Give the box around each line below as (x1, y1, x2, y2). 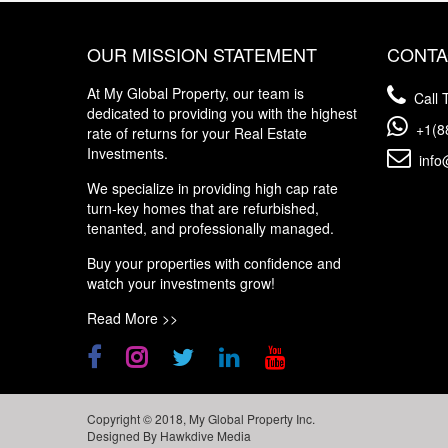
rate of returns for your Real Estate (87, 123, 307, 143)
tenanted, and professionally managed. (87, 218, 334, 238)
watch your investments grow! (87, 273, 275, 293)
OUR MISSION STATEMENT (87, 41, 317, 67)
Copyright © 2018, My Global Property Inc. (87, 410, 315, 427)
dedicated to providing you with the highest (87, 103, 357, 123)
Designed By (87, 427, 160, 444)
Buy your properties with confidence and (87, 253, 341, 273)
